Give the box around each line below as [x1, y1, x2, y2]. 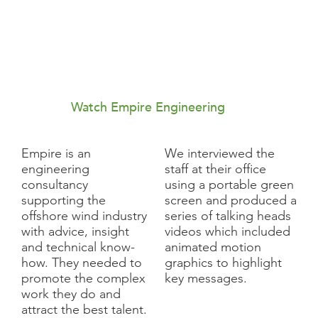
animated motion [164, 238, 261, 255]
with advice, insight [21, 223, 129, 239]
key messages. [164, 270, 247, 286]
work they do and [21, 285, 121, 302]
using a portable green [164, 176, 294, 192]
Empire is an [21, 145, 91, 161]
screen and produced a [164, 192, 297, 208]
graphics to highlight [164, 254, 282, 270]
